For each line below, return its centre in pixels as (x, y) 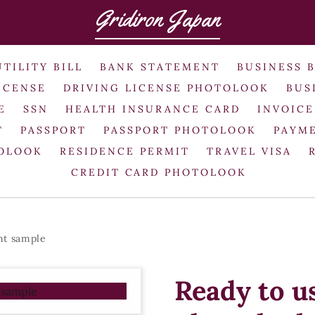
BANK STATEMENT (160, 66)
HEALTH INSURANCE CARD (153, 109)
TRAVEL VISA (249, 151)
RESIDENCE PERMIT (125, 151)
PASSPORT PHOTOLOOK (180, 130)
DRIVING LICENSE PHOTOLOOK (166, 88)
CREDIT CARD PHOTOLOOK (159, 172)
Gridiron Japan (157, 19)
